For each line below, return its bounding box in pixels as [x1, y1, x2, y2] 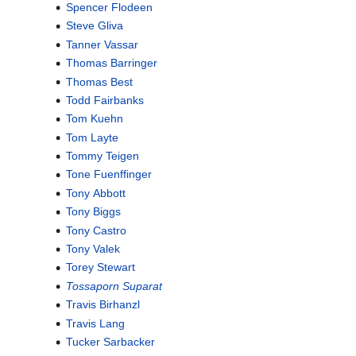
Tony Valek [65, 242, 120, 256]
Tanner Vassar [65, 37, 138, 51]
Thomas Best [65, 75, 133, 88]
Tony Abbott [65, 186, 126, 199]
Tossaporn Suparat [65, 279, 162, 292]
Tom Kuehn [65, 112, 123, 126]
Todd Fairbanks [65, 93, 144, 106]
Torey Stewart [65, 261, 135, 274]
